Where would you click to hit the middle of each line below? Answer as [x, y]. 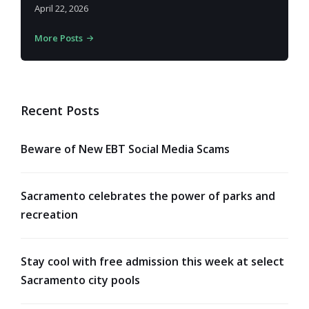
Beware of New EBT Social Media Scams [125, 149]
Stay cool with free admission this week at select [152, 261]
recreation [49, 214]
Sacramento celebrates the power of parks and [148, 196]
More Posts [59, 38]
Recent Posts [60, 110]
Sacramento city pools [80, 280]
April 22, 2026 [61, 8]
